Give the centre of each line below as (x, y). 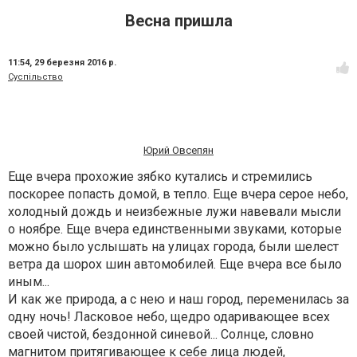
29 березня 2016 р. (75, 63)
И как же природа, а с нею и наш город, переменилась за (178, 299)
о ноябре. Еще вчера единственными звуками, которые (175, 229)
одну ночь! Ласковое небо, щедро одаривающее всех (169, 317)
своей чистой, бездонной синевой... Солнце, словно (161, 334)
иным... (29, 282)
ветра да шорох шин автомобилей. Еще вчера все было (175, 264)
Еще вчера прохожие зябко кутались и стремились (160, 177)
